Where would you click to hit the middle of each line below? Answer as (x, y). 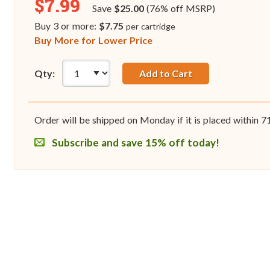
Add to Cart (165, 73)
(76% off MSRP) (179, 8)
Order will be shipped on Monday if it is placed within (148, 120)
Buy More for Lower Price (93, 40)
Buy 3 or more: (67, 26)
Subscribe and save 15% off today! (134, 143)
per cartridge (150, 27)
